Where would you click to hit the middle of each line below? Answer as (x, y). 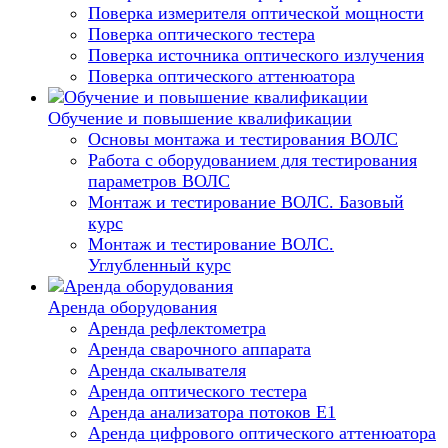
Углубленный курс (159, 265)
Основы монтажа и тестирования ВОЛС (243, 139)
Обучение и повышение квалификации (200, 118)
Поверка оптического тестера (201, 34)
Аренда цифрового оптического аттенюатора (262, 433)
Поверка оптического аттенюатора (221, 76)
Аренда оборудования (132, 307)
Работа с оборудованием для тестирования (252, 160)
